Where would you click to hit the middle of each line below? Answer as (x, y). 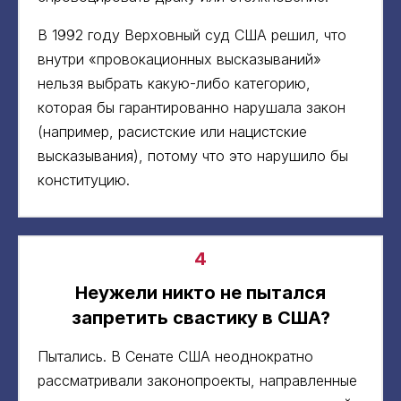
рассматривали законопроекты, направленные (197, 380)
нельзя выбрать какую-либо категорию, (174, 83)
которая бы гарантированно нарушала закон (192, 107)
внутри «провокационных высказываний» (179, 59)
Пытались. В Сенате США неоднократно (175, 356)
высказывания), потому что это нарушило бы (193, 155)
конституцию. (84, 179)
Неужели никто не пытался (200, 292)
